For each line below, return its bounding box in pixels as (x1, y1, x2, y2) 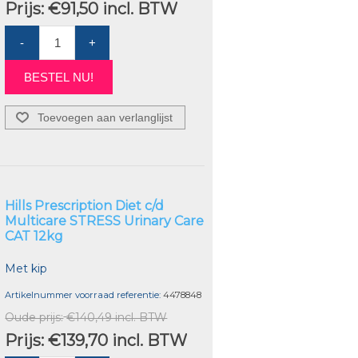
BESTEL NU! (24, 70, 94, 85)
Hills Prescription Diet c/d (5, 198, 165, 214)
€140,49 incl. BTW (66, 310, 168, 325)
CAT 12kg (5, 229, 64, 245)
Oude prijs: (5, 310, 64, 325)
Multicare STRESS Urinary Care (5, 213, 205, 229)
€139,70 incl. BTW (48, 330, 188, 350)
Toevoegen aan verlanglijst (38, 111, 173, 125)
